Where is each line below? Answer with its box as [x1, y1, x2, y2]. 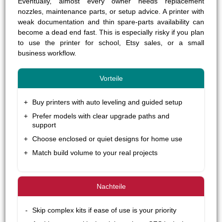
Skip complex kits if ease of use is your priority [32, 206, 177, 214]
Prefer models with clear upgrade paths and [32, 111, 170, 120]
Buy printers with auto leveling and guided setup [32, 98, 183, 106]
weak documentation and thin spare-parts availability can [18, 17, 204, 26]
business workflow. [18, 49, 77, 57]
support [32, 120, 56, 129]
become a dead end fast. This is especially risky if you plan [18, 28, 204, 36]
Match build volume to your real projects [32, 148, 158, 157]
